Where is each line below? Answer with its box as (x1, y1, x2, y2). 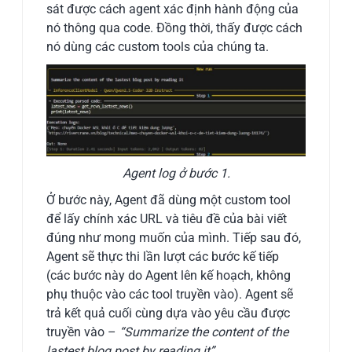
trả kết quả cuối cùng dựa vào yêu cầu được (46, 306, 291, 321)
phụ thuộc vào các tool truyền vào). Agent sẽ (46, 287, 294, 302)
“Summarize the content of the (119, 324, 289, 340)
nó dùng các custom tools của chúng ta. (46, 39, 269, 55)
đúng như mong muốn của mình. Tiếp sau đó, (46, 230, 302, 246)
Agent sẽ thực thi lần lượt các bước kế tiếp (46, 249, 280, 265)
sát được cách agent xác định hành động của (46, 2, 299, 17)
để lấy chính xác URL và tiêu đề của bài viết (46, 211, 288, 227)
